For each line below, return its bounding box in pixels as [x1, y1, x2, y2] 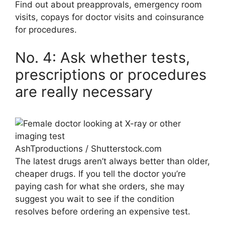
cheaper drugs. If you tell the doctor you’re [15, 168, 186, 179]
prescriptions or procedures [15, 65, 206, 83]
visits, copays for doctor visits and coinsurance [15, 12, 204, 23]
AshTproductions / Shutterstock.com [15, 143, 162, 154]
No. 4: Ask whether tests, [15, 48, 190, 66]
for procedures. [15, 25, 77, 35]
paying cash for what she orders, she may [15, 181, 184, 191]
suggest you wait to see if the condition [15, 193, 174, 204]
